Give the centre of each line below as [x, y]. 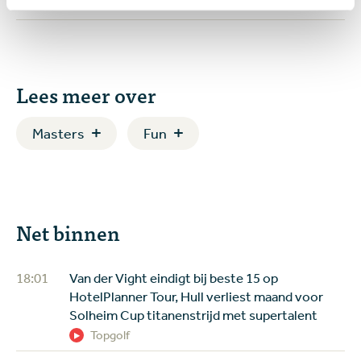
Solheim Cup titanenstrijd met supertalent [194, 314]
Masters [58, 133]
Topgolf [110, 334]
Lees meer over [86, 94]
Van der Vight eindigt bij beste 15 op [174, 277]
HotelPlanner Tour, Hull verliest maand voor [197, 296]
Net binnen [68, 232]
